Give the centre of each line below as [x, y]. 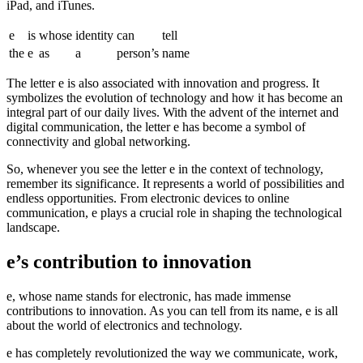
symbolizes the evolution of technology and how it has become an [175, 97]
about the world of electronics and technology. [124, 325]
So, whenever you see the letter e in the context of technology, [165, 169]
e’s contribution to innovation [129, 261]
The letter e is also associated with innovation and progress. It [163, 83]
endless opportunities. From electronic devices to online [148, 198]
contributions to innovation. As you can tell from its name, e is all [172, 310]
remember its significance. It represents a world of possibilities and [175, 183]
